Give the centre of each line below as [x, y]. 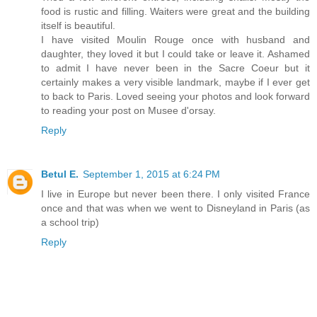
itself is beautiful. [78, 25]
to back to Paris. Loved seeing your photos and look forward [175, 96]
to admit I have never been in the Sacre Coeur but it [175, 68]
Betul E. [60, 174]
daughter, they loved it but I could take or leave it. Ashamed [175, 53]
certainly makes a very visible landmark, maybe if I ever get [175, 82]
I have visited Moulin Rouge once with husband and [175, 39]
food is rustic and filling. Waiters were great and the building [175, 11]
